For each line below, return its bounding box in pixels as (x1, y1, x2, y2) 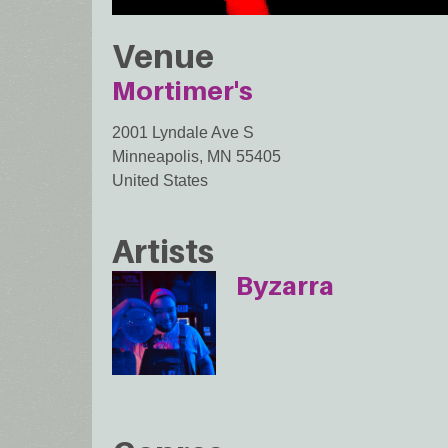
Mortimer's (112, 75, 253, 107)
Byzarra (236, 269, 335, 301)
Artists (112, 231, 214, 270)
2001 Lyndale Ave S (112, 124, 254, 142)
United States (112, 172, 208, 190)
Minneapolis (112, 148, 199, 166)
